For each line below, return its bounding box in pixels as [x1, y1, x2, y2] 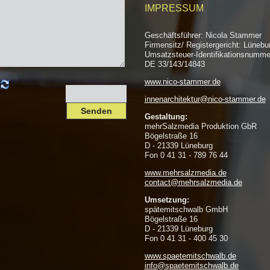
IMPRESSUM [144, 3, 204, 13]
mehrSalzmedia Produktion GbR [144, 122, 257, 131]
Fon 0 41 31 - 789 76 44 [144, 151, 228, 160]
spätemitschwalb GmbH [144, 205, 228, 214]
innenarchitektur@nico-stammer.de [144, 95, 266, 104]
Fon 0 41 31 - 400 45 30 [144, 234, 228, 243]
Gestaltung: [144, 112, 187, 121]
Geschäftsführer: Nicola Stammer [144, 31, 262, 40]
